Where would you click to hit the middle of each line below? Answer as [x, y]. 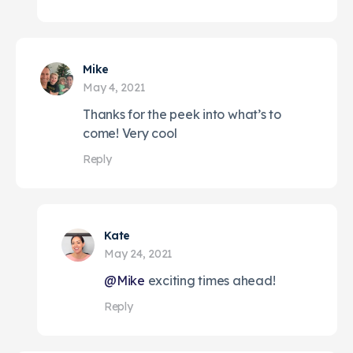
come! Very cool [130, 133]
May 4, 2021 [114, 87]
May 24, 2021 [139, 253]
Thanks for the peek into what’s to [182, 114]
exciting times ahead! [210, 280]
